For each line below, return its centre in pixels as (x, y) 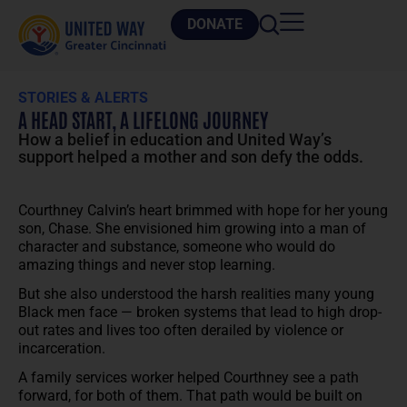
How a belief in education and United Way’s (175, 140)
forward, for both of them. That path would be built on (190, 396)
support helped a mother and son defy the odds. (191, 157)
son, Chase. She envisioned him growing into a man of (192, 229)
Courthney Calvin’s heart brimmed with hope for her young (203, 211)
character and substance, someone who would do (177, 247)
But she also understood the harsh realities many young (196, 294)
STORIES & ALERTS (83, 98)
